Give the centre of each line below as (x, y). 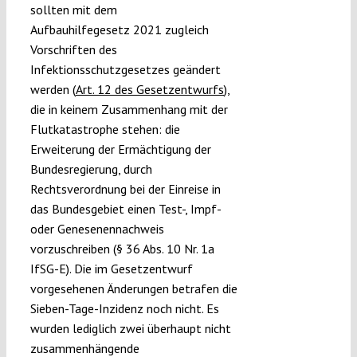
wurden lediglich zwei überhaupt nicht (130, 329)
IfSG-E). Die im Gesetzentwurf (111, 269)
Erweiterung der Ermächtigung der (120, 149)
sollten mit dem (73, 10)
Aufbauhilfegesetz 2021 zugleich (119, 30)
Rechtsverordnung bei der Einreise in (125, 189)
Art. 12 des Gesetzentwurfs (149, 90)
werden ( (53, 90)
